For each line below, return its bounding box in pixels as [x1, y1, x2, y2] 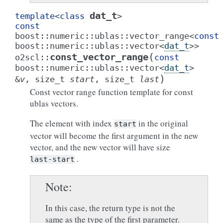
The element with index [30, 117, 114, 129]
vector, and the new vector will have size [30, 141, 170, 153]
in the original [136, 117, 188, 129]
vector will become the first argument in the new [30, 130, 198, 141]
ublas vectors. [30, 98, 78, 109]
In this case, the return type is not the [45, 202, 175, 214]
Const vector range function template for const [30, 86, 193, 98]
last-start [30, 155, 75, 164]
